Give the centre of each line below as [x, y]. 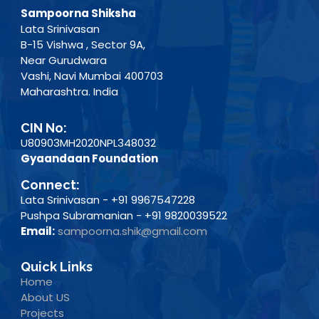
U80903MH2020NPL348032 [88, 142]
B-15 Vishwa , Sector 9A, [83, 45]
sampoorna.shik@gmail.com [132, 231]
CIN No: [43, 127]
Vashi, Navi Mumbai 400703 [91, 76]
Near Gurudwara [63, 61]
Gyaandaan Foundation [89, 158]
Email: [37, 231]
